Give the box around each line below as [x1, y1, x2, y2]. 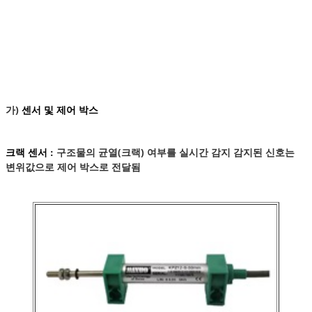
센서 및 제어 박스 [22, 105, 98, 116]
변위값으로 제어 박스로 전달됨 [6, 160, 141, 174]
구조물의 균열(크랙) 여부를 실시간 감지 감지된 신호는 [56, 146, 295, 159]
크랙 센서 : [6, 148, 56, 159]
